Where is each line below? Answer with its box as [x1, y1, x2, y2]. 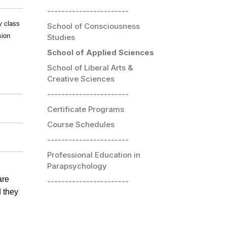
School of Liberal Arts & [47, 62, 133, 72]
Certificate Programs [47, 104, 124, 114]
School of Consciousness [47, 21, 140, 31]
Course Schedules [47, 119, 115, 129]
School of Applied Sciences [47, 47, 154, 57]
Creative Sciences [47, 73, 115, 84]
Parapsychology [47, 161, 107, 171]
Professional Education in [47, 149, 140, 160]
